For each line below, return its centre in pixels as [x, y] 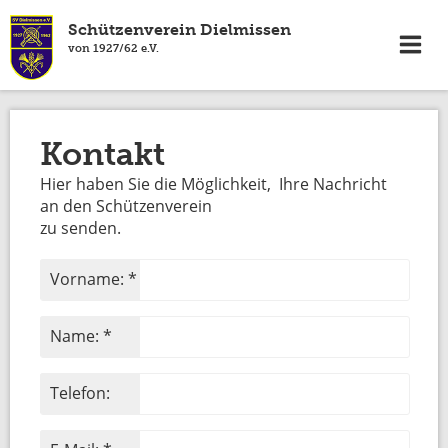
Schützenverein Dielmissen [180, 29]
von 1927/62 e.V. [114, 48]
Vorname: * [94, 279]
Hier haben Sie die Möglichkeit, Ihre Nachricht [214, 184]
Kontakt [103, 154]
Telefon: [80, 393]
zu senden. [81, 228]
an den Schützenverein [126, 206]
